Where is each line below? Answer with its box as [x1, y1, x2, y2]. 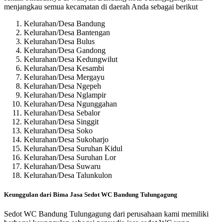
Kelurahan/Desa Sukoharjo [24, 135, 109, 144]
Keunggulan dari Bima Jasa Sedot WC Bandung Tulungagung [4, 191, 177, 199]
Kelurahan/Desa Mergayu [24, 73, 105, 82]
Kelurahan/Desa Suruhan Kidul [24, 144, 122, 153]
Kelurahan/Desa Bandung [24, 19, 105, 28]
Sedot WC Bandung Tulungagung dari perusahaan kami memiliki [4, 210, 209, 219]
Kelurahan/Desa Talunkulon [24, 171, 112, 180]
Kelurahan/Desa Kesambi [24, 64, 104, 73]
